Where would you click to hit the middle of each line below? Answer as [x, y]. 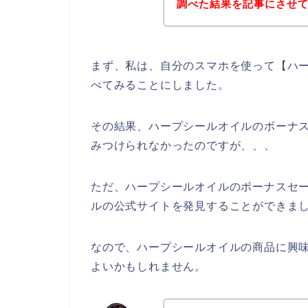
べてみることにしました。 [160, 85]
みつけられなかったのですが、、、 [183, 145]
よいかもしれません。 [149, 266]
